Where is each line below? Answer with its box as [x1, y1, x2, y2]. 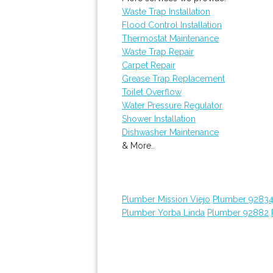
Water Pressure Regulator [122, 101, 222, 110]
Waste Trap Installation [122, 7, 210, 16]
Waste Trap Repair [122, 47, 194, 57]
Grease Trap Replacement [122, 74, 225, 83]
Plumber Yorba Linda [122, 208, 205, 218]
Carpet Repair [122, 60, 175, 70]
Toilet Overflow [122, 87, 182, 97]
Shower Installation [122, 114, 196, 124]
